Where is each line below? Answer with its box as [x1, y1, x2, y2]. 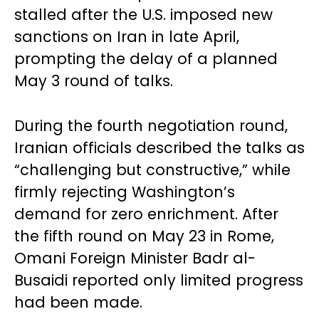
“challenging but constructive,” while [14, 159, 291, 180]
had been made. [14, 292, 142, 313]
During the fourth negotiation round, [14, 115, 288, 136]
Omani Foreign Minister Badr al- [14, 248, 256, 268]
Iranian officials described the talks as [14, 137, 305, 158]
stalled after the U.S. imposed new [14, 4, 273, 25]
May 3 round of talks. [14, 70, 173, 91]
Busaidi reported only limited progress [14, 270, 303, 291]
